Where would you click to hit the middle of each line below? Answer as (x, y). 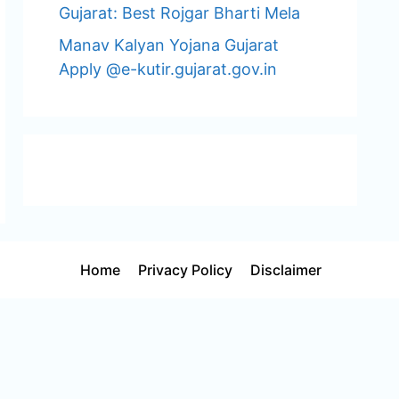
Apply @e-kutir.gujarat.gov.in (168, 69)
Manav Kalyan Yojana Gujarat (169, 45)
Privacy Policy (185, 269)
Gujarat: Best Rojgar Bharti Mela (179, 13)
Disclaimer (286, 269)
